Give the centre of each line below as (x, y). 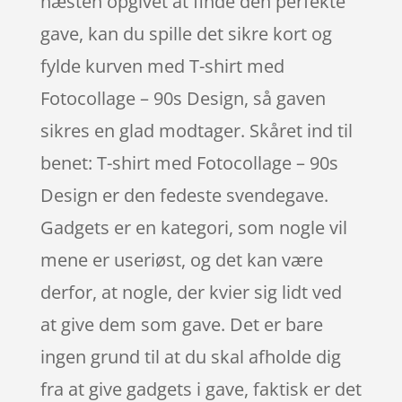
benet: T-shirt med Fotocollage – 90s (189, 162)
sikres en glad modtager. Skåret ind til (196, 130)
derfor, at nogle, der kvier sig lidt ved (191, 292)
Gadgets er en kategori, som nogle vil (193, 227)
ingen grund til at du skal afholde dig (190, 356)
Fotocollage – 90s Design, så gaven (183, 98)
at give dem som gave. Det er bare (181, 324)
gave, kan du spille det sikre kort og (186, 33)
